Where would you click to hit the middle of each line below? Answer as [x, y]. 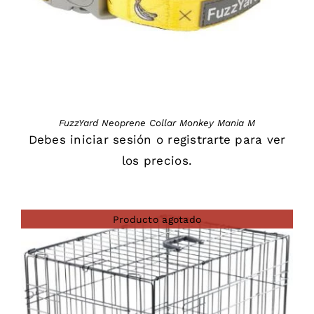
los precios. [157, 161]
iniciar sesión [111, 140]
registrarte [199, 140]
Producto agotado [157, 219]
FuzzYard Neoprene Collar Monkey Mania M [157, 123]
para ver [258, 140]
